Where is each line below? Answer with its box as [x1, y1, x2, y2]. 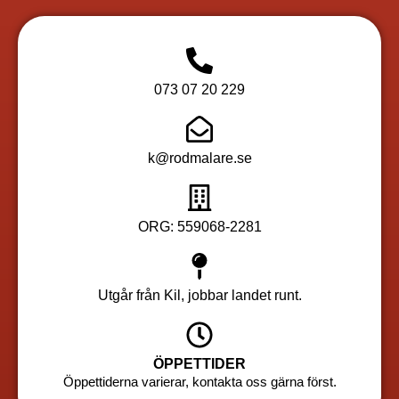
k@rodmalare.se [147, 150, 252, 166]
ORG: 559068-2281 [137, 218, 262, 234]
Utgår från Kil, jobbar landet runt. [97, 287, 302, 303]
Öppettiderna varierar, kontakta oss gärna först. [62, 373, 337, 389]
